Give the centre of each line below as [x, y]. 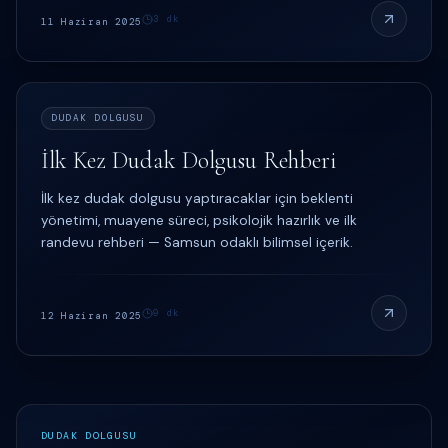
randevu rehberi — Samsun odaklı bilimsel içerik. [197, 242]
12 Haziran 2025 [92, 316]
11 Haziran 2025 [92, 22]
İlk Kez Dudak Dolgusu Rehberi [189, 160]
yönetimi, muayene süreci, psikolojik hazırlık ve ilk [199, 220]
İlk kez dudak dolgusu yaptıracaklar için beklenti [197, 198]
